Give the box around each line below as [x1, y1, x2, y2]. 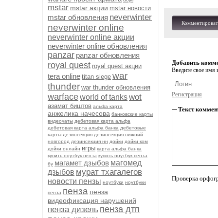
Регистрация [172, 91, 202, 98]
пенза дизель [48, 205, 98, 214]
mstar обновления [48, 13, 108, 21]
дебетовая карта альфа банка [48, 125, 119, 130]
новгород [48, 139, 70, 144]
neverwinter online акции [48, 33, 134, 41]
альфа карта [93, 104, 123, 109]
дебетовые [120, 125, 146, 130]
